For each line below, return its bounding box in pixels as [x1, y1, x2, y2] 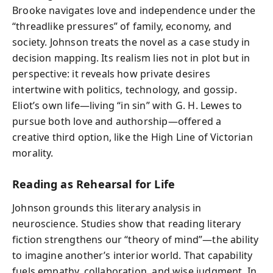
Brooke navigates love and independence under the [12, 4, 256, 17]
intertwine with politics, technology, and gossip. [12, 83, 237, 96]
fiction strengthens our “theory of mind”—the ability [12, 232, 259, 246]
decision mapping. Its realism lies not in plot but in [12, 51, 250, 65]
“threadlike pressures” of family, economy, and [12, 19, 232, 33]
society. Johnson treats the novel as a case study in [12, 35, 250, 49]
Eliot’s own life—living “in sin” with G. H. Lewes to [12, 99, 243, 112]
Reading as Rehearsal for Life [12, 177, 175, 191]
